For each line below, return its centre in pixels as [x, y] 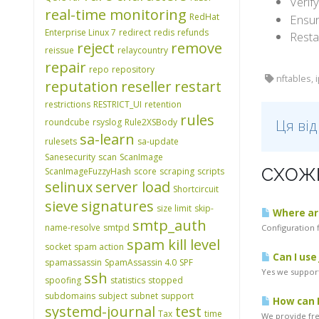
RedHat [204, 17]
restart [198, 87]
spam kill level [173, 245]
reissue [59, 50]
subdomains [70, 296]
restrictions [68, 104]
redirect [135, 32]
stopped [166, 280]
